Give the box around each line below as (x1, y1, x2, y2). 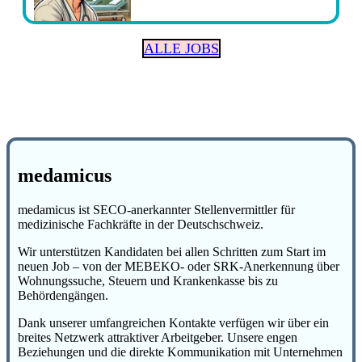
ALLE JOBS (143, 40, 219, 57)
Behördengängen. (18, 288, 108, 302)
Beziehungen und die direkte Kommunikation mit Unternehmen (18, 344, 343, 359)
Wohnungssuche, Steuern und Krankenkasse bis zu (18, 273, 278, 288)
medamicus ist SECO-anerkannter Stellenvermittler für (18, 202, 295, 217)
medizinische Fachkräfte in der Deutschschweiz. (18, 217, 263, 231)
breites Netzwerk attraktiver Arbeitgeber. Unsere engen (18, 330, 297, 344)
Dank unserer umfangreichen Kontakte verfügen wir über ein (18, 315, 329, 330)
